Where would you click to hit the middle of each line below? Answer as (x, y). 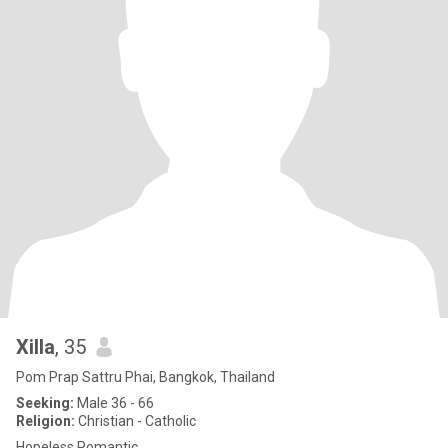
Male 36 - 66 (114, 403)
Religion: (45, 421)
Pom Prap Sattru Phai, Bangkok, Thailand (145, 377)
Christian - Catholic (135, 421)
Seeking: (45, 403)
